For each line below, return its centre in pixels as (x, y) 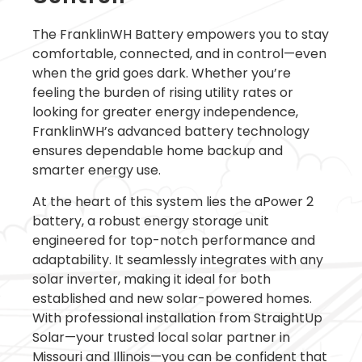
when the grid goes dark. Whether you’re (162, 74)
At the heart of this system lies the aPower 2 (173, 201)
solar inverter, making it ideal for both (152, 279)
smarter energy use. (97, 170)
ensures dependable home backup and (158, 151)
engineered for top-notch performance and (174, 240)
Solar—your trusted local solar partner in (161, 337)
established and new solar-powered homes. (172, 298)
